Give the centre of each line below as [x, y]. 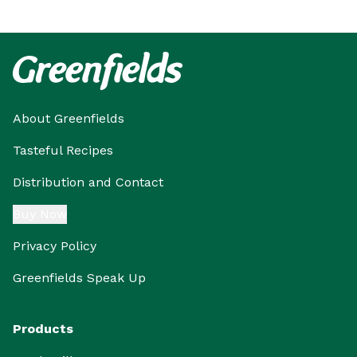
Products [43, 329]
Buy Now [40, 214]
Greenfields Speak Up [79, 278]
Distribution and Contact [88, 182]
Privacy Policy [55, 246]
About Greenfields [69, 119]
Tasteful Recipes [63, 151]
